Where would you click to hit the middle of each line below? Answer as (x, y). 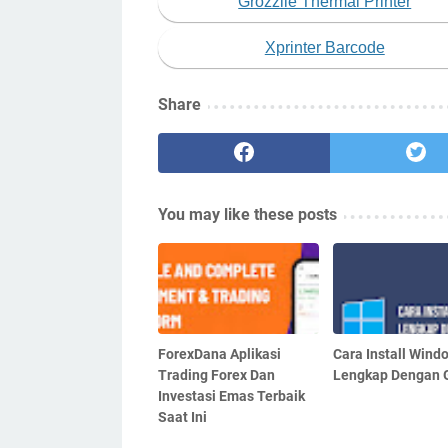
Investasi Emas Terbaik (231, 396)
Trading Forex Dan (216, 375)
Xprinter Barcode (324, 48)
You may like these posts (247, 215)
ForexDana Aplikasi (219, 354)
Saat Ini (182, 417)
